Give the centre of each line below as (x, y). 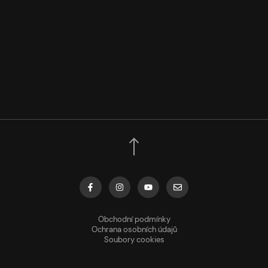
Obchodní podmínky (134, 220)
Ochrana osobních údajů (134, 230)
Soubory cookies (134, 240)
